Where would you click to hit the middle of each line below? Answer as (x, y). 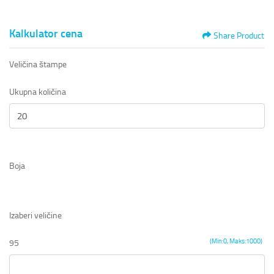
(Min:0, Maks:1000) (236, 241)
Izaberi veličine (35, 215)
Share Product (239, 36)
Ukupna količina (38, 92)
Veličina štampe (38, 65)
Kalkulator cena (46, 34)
